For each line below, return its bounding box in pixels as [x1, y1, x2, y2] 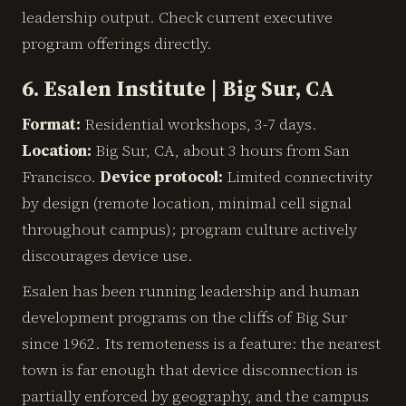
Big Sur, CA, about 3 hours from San [92, 140, 350, 161]
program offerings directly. [22, 33, 212, 54]
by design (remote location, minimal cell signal [22, 192, 352, 214]
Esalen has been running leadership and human [22, 280, 360, 302]
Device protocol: [100, 166, 223, 188]
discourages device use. [22, 245, 193, 266]
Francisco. [22, 166, 100, 188]
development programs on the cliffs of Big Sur [22, 306, 347, 328]
